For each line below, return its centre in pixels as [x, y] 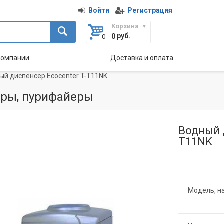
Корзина [125, 26]
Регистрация [150, 10]
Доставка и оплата [142, 58]
